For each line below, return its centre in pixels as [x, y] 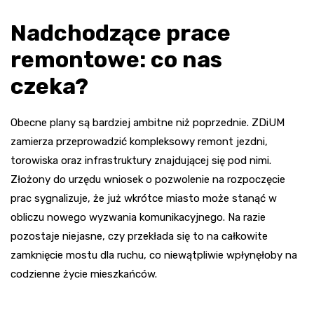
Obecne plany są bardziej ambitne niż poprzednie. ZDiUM [148, 123]
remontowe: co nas [116, 60]
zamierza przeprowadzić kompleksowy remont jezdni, [139, 142]
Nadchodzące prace [121, 33]
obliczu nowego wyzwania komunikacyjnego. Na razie [138, 218]
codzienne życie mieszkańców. [84, 274]
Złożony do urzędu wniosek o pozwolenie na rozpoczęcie [148, 180]
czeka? [49, 87]
